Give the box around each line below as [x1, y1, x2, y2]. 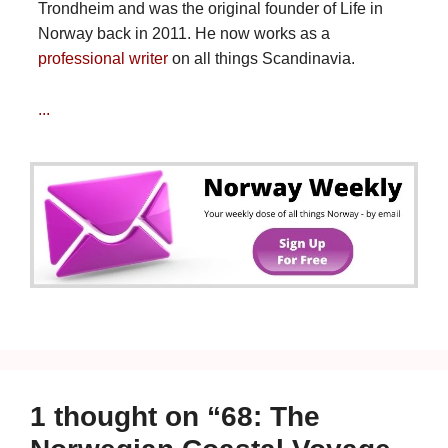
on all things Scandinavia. [167, 50, 355, 68]
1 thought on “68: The [30, 401, 320, 433]
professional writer [37, 50, 168, 68]
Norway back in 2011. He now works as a [37, 25, 330, 43]
